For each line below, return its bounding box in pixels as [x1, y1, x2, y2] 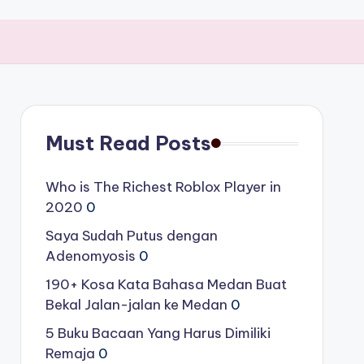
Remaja [45, 344, 95, 362]
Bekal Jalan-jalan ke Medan [45, 296, 227, 314]
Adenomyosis [45, 247, 136, 265]
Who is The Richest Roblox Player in [45, 178, 281, 196]
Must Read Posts [45, 131, 211, 155]
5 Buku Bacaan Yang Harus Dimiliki [45, 324, 271, 342]
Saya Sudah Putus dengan [45, 227, 218, 245]
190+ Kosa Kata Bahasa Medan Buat [45, 275, 287, 293]
